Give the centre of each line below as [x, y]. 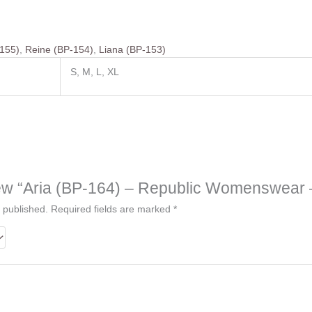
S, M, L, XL [95, 72]
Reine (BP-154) [60, 50]
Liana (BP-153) [133, 50]
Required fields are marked [112, 209]
